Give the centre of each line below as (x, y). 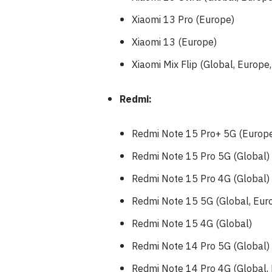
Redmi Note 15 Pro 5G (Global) (201, 157)
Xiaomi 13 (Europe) (174, 42)
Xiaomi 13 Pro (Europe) (183, 20)
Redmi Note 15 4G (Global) (192, 224)
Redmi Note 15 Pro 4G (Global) (201, 179)
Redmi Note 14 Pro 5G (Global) (201, 246)
